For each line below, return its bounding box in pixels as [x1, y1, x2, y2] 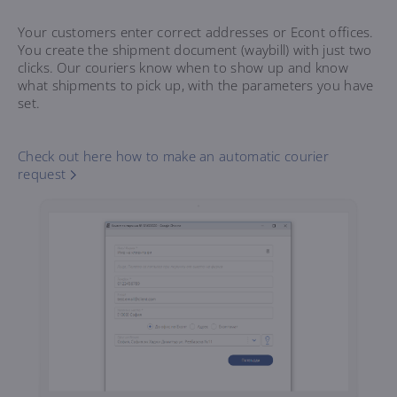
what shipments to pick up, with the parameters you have [18, 76, 374, 95]
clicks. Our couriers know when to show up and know [18, 58, 348, 77]
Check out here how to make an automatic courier [18, 147, 330, 166]
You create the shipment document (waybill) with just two [18, 41, 372, 59]
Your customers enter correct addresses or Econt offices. [18, 23, 374, 42]
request [18, 165, 66, 183]
